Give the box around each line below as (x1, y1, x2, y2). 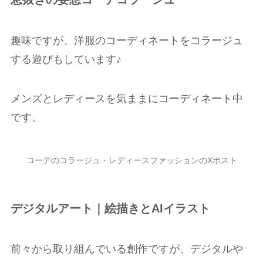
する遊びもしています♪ (10, 53, 122, 65)
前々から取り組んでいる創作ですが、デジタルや (10, 243, 243, 255)
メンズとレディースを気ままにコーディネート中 (10, 93, 243, 105)
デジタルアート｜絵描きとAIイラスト (10, 202, 210, 215)
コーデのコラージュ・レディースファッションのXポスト (26, 155, 237, 165)
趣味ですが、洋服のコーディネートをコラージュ (10, 34, 243, 46)
